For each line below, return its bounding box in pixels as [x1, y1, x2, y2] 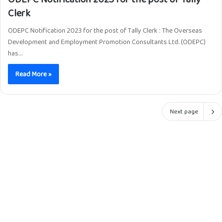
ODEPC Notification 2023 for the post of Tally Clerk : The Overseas [8, 25, 202, 36]
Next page [170, 107, 198, 116]
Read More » [15, 69, 52, 79]
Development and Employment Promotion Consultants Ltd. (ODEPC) [8, 37, 206, 47]
